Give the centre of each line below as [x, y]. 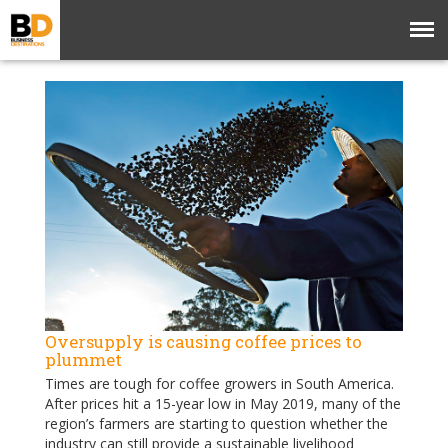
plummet [83, 359]
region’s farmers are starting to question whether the [216, 423]
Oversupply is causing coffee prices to [203, 341]
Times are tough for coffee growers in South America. [219, 383]
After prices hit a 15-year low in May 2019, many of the [223, 403]
